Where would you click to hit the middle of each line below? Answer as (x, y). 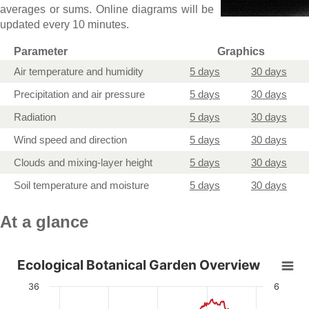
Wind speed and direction (70, 139)
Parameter (41, 51)
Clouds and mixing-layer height (83, 162)
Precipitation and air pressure (79, 94)
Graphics (241, 51)
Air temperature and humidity (79, 71)
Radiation (35, 117)
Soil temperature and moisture (81, 185)
